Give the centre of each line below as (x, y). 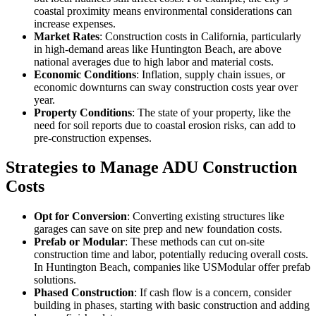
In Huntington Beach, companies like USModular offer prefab (172, 267)
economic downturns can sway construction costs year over (166, 87)
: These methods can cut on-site (195, 242)
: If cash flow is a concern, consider (213, 293)
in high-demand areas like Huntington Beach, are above (158, 49)
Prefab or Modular (79, 242)
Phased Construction (84, 293)
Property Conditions (83, 112)
